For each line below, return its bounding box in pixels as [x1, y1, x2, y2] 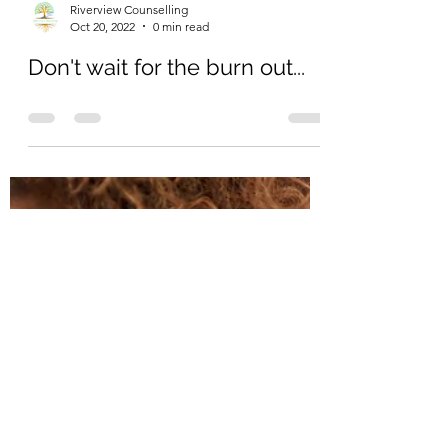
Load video [125, 76, 194, 95]
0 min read [153, 218, 209, 234]
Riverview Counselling [70, 201, 188, 217]
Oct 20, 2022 [70, 218, 135, 234]
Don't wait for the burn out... [28, 253, 305, 280]
